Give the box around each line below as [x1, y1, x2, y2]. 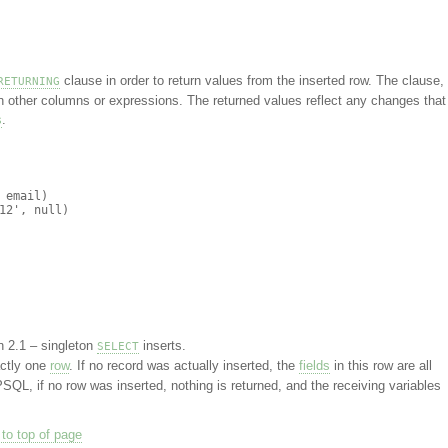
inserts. [138, 338, 186, 353]
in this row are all [329, 358, 432, 373]
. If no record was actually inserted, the [68, 358, 299, 373]
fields [298, 358, 330, 373]
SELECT [96, 340, 139, 352]
